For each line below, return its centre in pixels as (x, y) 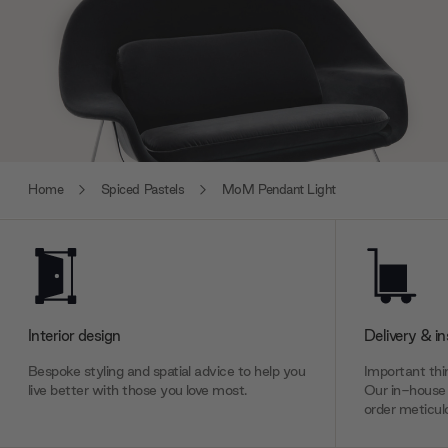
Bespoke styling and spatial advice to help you (167, 370)
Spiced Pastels (142, 190)
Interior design (74, 334)
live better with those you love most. (137, 389)
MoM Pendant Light (278, 190)
